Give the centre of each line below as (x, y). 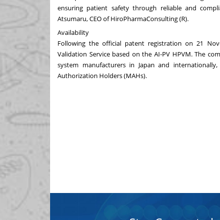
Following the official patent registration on (127, 43)
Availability (73, 32)
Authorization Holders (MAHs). (102, 75)
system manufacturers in (98, 65)
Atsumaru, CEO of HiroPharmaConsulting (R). (123, 18)
